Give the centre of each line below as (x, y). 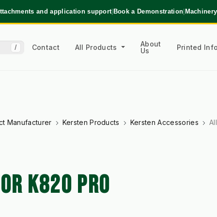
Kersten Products (91, 123)
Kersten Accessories (164, 123)
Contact (46, 47)
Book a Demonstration (148, 11)
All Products (97, 47)
